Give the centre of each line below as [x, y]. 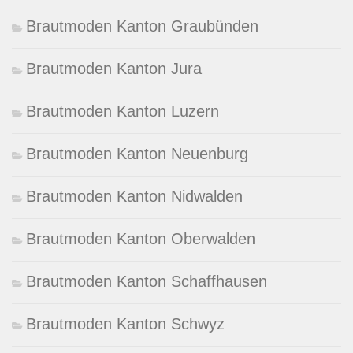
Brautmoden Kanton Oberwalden [141, 238]
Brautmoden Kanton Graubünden [142, 26]
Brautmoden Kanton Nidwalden [134, 196]
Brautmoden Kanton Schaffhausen [147, 281]
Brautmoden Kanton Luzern [123, 111]
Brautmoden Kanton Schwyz [125, 323]
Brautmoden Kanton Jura [114, 68]
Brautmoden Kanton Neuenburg [137, 153]
